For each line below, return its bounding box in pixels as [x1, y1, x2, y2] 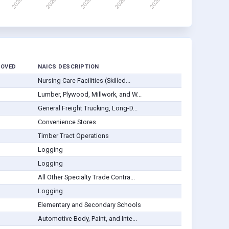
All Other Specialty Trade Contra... [37, 173, 135, 181]
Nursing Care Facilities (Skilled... [37, 77, 130, 85]
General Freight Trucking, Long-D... [37, 104, 138, 112]
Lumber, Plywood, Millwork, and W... [37, 90, 142, 99]
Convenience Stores [37, 118, 96, 126]
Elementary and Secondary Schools [37, 201, 141, 209]
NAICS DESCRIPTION [38, 63, 99, 71]
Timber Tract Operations [37, 132, 109, 140]
